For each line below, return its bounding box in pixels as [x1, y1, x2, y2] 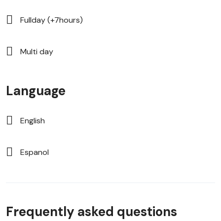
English [20, 115, 45, 126]
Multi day [20, 46, 53, 57]
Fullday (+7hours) [20, 14, 83, 25]
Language [6, 82, 66, 99]
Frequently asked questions [6, 203, 177, 220]
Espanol [20, 147, 49, 157]
